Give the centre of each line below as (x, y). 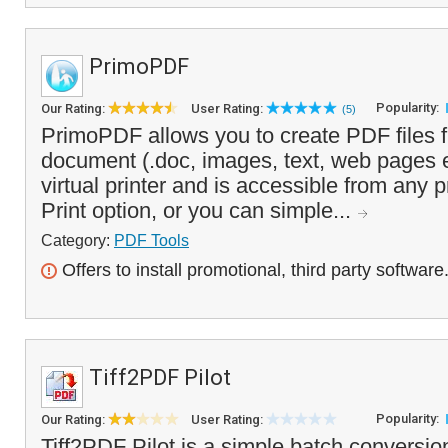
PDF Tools (151, 240)
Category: (77, 240)
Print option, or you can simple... (199, 210)
